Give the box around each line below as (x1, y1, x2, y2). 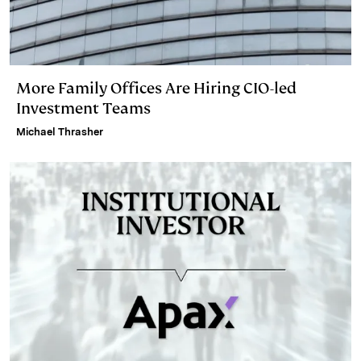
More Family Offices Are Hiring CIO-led (16, 77, 297, 98)
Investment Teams (16, 98, 151, 118)
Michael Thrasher (16, 125, 103, 138)
